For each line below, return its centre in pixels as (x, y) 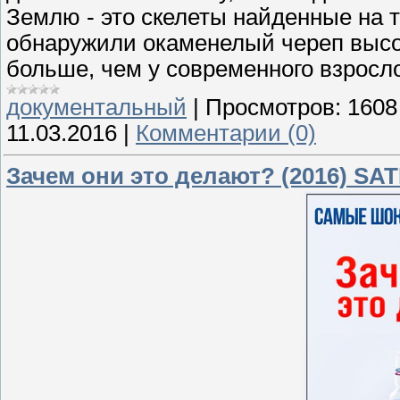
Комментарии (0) (226, 133)
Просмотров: (273, 108)
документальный (96, 108)
